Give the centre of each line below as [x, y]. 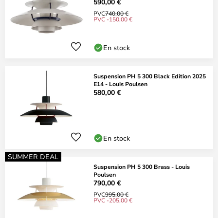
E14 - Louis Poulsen [120, 84]
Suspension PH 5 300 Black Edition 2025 [150, 76]
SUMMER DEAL [33, 156]
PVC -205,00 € [113, 200]
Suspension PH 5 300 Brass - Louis [142, 166]
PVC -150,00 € [113, 19]
